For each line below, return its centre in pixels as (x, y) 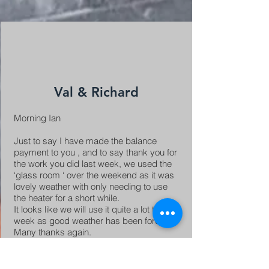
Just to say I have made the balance (85, 141)
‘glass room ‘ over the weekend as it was (94, 175)
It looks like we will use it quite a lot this (89, 209)
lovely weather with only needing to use (90, 186)
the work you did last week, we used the (92, 164)
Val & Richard (96, 92)
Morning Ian (37, 118)
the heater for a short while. (66, 198)
